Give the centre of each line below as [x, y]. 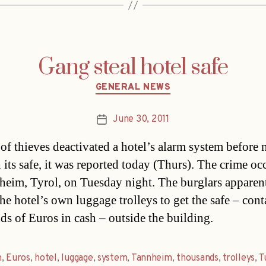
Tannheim [151, 258]
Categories [158, 83]
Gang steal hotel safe [133, 68]
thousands [197, 258]
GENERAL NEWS [133, 88]
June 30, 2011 [141, 119]
